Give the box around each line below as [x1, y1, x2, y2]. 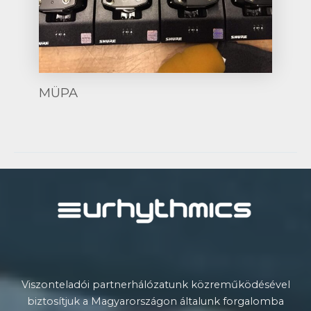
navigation [13, 186, 66, 199]
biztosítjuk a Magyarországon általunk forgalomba [27, 294, 284, 308]
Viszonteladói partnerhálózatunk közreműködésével [21, 278, 290, 291]
